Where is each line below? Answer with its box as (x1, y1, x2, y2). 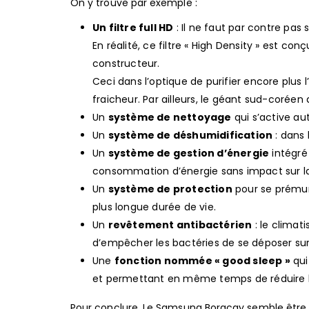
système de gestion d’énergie (108, 146, 270, 161)
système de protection (108, 182, 232, 197)
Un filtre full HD (92, 21, 174, 35)
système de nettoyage (108, 110, 232, 125)
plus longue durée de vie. (92, 200, 216, 215)
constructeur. (92, 57, 160, 71)
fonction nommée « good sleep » (114, 254, 290, 268)
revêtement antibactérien (108, 218, 252, 232)
